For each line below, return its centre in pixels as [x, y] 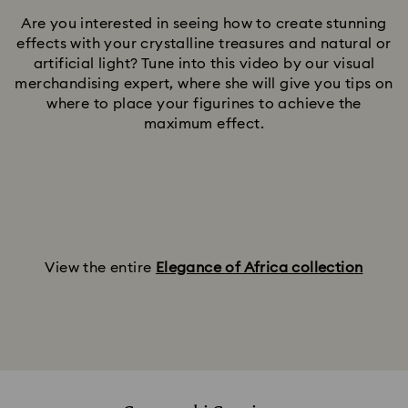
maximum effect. [204, 124]
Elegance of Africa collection [259, 268]
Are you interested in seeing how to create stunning [204, 24]
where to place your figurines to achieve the [204, 104]
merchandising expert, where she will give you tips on [204, 84]
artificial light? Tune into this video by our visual [204, 64]
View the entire [100, 268]
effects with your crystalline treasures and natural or [204, 44]
